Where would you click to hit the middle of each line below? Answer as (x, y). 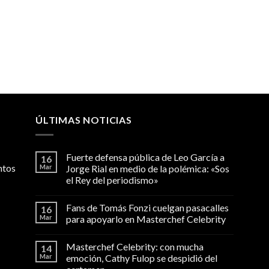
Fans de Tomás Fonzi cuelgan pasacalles (147, 208)
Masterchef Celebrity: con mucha (134, 247)
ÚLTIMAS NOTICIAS (83, 120)
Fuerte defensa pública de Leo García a (145, 157)
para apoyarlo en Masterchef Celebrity (146, 219)
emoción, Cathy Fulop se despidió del (141, 258)
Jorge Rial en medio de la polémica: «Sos (147, 169)
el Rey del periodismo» (112, 180)
